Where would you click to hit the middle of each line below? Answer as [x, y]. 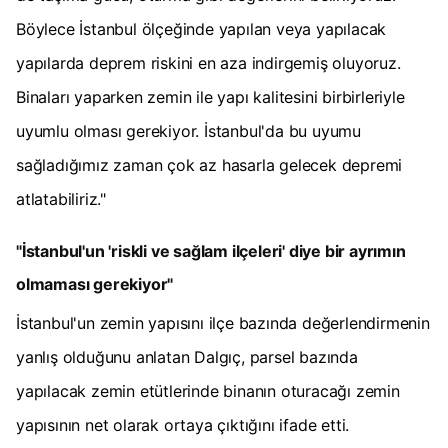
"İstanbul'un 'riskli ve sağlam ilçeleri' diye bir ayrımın [211, 251]
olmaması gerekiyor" [95, 284]
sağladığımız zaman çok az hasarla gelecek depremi [209, 165]
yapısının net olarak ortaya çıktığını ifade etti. [183, 425]
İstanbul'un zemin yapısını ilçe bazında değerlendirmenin [223, 323]
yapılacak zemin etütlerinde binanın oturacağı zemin [208, 391]
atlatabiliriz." [61, 199]
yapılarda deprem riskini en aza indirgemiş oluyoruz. [208, 63]
